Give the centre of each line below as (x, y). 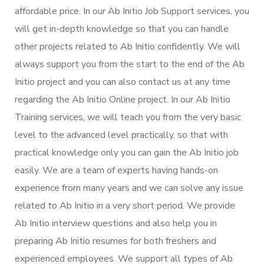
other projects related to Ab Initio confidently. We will (128, 46)
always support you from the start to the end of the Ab (130, 64)
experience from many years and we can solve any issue (129, 188)
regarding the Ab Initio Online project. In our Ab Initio (123, 99)
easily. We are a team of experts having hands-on (116, 170)
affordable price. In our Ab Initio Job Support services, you (132, 11)
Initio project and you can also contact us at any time (123, 82)
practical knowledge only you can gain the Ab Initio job (127, 152)
